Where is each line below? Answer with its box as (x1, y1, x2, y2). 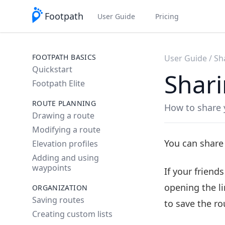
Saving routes (32, 194, 84, 205)
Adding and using (32, 152, 99, 163)
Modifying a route (32, 124, 100, 135)
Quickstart (32, 64, 72, 75)
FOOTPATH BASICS (32, 52, 96, 62)
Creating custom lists (32, 208, 113, 219)
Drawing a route (32, 110, 94, 121)
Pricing (155, 12, 179, 21)
